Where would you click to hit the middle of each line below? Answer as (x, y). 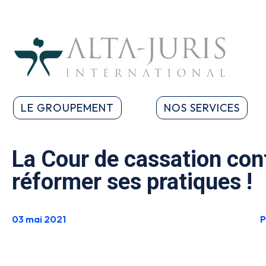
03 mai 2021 (39, 219)
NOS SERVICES (202, 108)
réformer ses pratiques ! (132, 182)
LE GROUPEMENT (67, 108)
